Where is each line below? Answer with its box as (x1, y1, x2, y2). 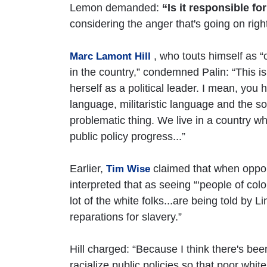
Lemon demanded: (70, 1, 162, 14)
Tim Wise (106, 163, 150, 175)
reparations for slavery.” (70, 210, 182, 223)
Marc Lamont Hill (70, 50, 151, 62)
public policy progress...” (70, 130, 185, 142)
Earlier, (70, 162, 106, 175)
